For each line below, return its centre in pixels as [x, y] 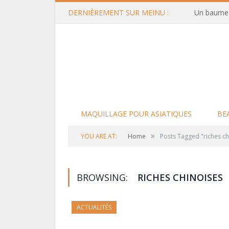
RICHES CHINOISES [180, 177]
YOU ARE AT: [99, 136]
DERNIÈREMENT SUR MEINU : [118, 13]
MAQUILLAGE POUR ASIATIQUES [136, 114]
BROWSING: [104, 177]
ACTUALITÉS [94, 207]
